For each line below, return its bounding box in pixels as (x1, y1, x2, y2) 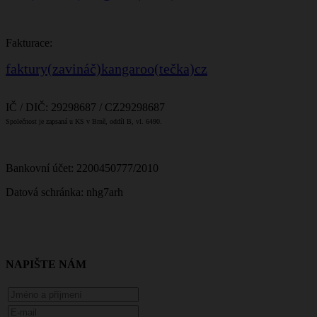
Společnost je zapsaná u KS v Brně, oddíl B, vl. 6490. (6, 117, 162, 125)
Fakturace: (6, 37, 52, 49)
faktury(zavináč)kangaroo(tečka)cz (6, 61, 207, 76)
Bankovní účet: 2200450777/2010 (6, 162, 158, 174)
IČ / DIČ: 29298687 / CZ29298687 (6, 101, 165, 113)
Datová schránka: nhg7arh (6, 186, 123, 198)
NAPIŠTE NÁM (6, 258, 86, 270)
